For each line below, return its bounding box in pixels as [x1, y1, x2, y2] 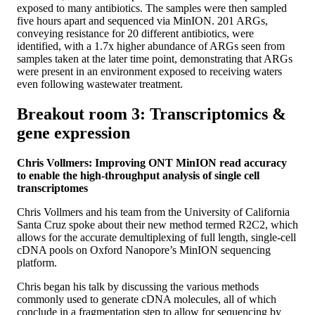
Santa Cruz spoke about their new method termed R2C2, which [17, 218, 298, 231]
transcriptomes [17, 181, 88, 194]
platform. [17, 256, 57, 269]
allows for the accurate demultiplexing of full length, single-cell [17, 231, 296, 243]
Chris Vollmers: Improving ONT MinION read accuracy [17, 156, 287, 169]
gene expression [17, 123, 130, 142]
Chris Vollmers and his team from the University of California [17, 205, 290, 218]
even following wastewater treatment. [17, 77, 183, 90]
